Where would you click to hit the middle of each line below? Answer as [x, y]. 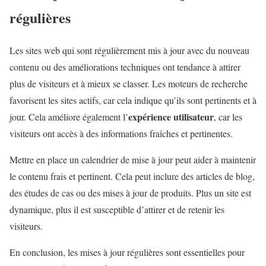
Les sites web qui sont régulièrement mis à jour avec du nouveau [129, 50]
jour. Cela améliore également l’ [69, 117]
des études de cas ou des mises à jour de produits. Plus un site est [130, 193]
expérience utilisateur [171, 117]
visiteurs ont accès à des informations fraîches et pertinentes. [121, 134]
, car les [228, 117]
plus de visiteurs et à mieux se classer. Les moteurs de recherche [129, 84]
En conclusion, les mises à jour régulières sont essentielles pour [127, 252]
